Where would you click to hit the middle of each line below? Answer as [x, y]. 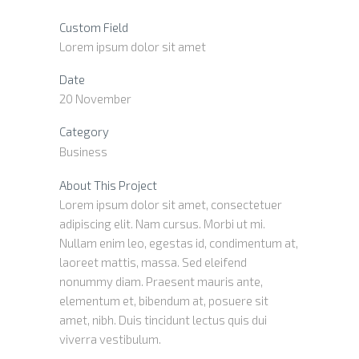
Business [83, 152]
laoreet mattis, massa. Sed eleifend [153, 262]
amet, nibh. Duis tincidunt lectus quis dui [163, 320]
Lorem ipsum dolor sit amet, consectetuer [171, 205]
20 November [95, 99]
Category [84, 132]
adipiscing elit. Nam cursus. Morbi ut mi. [162, 224]
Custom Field [94, 28]
